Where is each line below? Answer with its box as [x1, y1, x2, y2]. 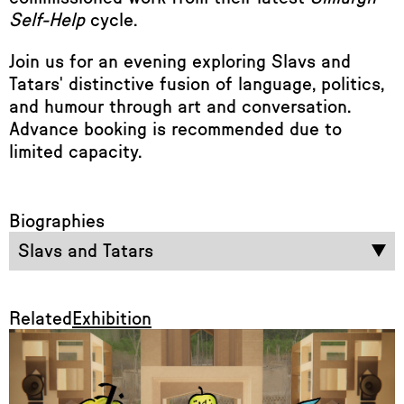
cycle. [90, 10, 137, 30]
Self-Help [9, 10, 90, 30]
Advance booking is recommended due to [9, 119, 342, 139]
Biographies [9, 211, 105, 231]
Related [9, 308, 72, 328]
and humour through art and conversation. [9, 96, 351, 116]
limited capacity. [9, 142, 142, 161]
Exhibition [72, 308, 151, 328]
